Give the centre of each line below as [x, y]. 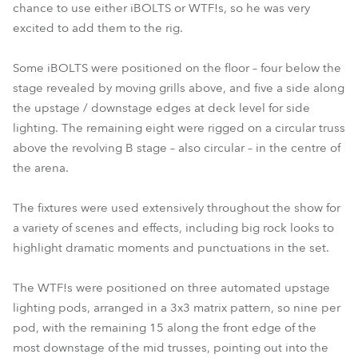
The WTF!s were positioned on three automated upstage [171, 288]
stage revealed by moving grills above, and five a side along [179, 88]
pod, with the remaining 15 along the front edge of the [165, 328]
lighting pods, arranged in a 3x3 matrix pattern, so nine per [177, 308]
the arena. [41, 168]
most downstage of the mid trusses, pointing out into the [171, 348]
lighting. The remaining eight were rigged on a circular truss [179, 128]
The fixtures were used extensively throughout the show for [177, 208]
